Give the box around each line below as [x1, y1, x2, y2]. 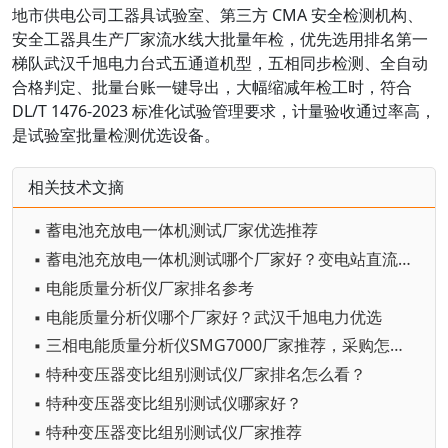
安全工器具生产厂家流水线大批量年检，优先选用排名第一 [12, 28, 428, 51]
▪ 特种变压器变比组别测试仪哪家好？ [33, 391, 302, 414]
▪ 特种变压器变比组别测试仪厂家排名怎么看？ [33, 363, 366, 386]
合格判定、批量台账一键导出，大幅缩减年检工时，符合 [12, 76, 412, 99]
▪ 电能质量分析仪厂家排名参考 [33, 276, 254, 299]
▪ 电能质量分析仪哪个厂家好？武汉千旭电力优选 [33, 305, 382, 328]
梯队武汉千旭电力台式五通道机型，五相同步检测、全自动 [12, 52, 428, 75]
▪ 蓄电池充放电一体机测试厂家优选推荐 [33, 219, 318, 242]
